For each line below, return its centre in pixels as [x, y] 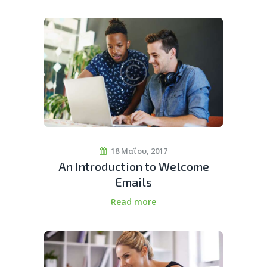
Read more [133, 202]
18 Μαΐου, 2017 [139, 151]
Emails [133, 182]
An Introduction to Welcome [133, 167]
